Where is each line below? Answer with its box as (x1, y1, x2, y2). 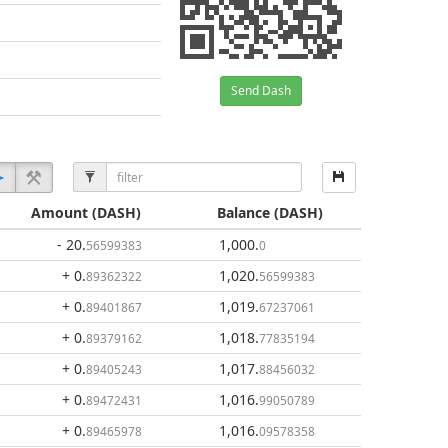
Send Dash (231, 82, 291, 99)
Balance (217, 203, 270, 222)
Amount (30, 203, 88, 222)
